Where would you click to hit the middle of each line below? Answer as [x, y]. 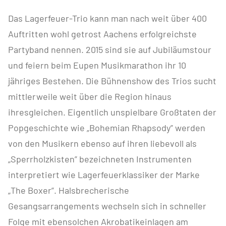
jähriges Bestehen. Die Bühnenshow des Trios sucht [112, 80]
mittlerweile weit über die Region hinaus [90, 96]
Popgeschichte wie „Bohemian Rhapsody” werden [107, 127]
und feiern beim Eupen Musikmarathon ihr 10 [97, 65]
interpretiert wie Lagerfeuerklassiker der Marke [104, 174]
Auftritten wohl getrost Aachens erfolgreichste [102, 34]
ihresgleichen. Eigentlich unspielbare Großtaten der [112, 112]
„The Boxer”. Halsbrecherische [69, 190]
